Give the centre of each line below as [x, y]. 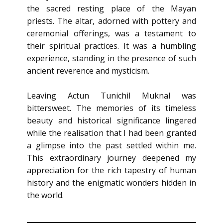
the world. [45, 195]
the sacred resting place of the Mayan [111, 8]
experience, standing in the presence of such [111, 58]
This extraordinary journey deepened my [111, 158]
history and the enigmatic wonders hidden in [111, 183]
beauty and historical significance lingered [111, 120]
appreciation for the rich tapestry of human [111, 170]
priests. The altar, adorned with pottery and [111, 21]
